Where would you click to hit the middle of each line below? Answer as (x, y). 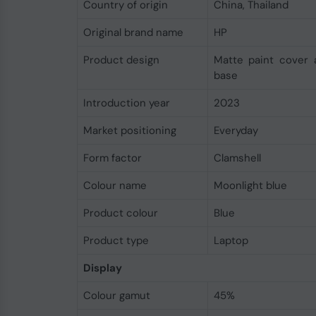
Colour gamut (116, 296)
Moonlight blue (250, 186)
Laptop (231, 241)
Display (102, 268)
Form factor (112, 158)
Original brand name (133, 32)
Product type (116, 241)
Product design (121, 60)
